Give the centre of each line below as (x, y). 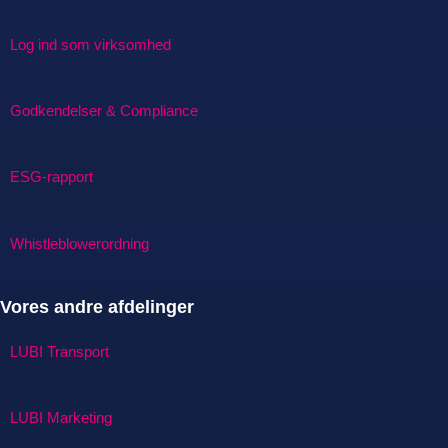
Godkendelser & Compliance (104, 110)
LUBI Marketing (61, 417)
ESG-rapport (51, 177)
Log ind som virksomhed (90, 44)
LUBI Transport (59, 351)
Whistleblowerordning (79, 243)
